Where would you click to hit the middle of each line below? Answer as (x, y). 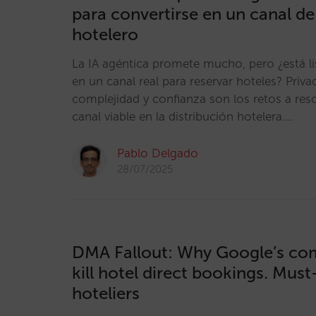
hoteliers (106, 293)
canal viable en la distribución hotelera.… (183, 116)
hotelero (105, 34)
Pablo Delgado (158, 153)
